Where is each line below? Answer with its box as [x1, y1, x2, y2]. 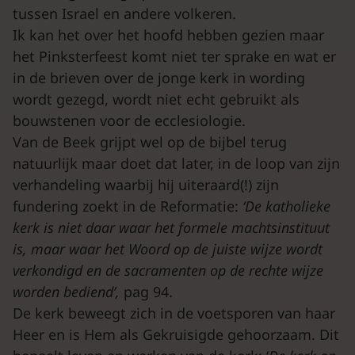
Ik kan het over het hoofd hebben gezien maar [13, 25, 324, 44]
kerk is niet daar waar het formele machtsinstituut [13, 217, 330, 237]
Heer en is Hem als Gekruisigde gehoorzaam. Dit [13, 324, 339, 344]
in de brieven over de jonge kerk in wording [13, 67, 305, 87]
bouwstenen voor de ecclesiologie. [13, 110, 246, 130]
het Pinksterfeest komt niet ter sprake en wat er [13, 46, 336, 66]
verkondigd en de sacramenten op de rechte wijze [13, 260, 323, 280]
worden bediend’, [13, 281, 124, 301]
